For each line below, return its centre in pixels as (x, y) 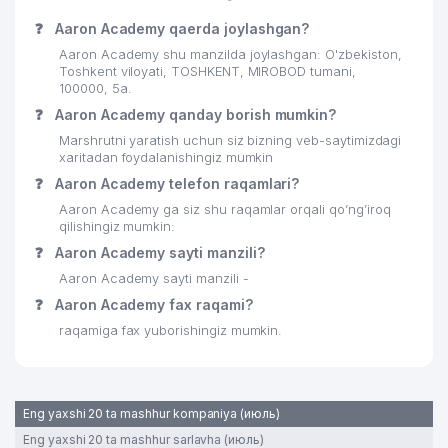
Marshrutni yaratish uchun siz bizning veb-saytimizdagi (230, 140)
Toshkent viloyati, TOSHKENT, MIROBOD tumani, (207, 71)
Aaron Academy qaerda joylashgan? (180, 28)
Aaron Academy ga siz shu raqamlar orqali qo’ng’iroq (225, 209)
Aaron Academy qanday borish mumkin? (193, 114)
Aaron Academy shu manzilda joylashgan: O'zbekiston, (230, 54)
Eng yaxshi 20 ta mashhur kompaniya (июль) (151, 413)
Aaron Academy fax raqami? (151, 304)
